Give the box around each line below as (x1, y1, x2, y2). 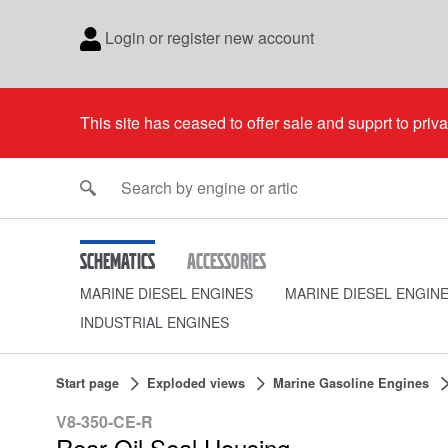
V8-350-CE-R (56, 410, 153, 433)
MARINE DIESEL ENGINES (80, 283, 253, 303)
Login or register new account (105, 25, 314, 49)
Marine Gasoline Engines (273, 374, 430, 392)
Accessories (187, 249, 266, 273)
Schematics (80, 249, 155, 273)
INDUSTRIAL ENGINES (80, 312, 229, 332)
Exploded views (147, 374, 246, 392)
